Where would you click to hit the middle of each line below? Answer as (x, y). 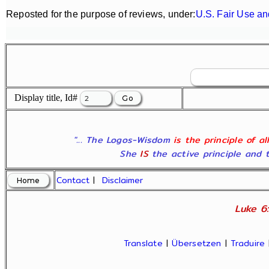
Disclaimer (123, 180)
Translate (143, 243)
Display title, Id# (44, 98)
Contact (73, 180)
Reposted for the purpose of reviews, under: (101, 14)
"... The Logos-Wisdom (123, 140)
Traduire (248, 243)
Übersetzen (197, 243)
